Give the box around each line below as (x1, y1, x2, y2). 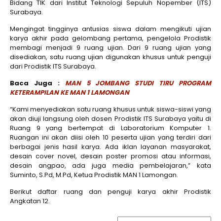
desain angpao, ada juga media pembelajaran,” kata (10, 161, 211, 170)
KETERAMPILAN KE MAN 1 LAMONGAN (10, 88, 129, 97)
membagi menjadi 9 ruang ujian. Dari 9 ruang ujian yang (10, 43, 211, 52)
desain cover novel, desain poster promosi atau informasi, (10, 151, 211, 161)
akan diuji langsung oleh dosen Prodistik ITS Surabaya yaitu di (10, 114, 211, 123)
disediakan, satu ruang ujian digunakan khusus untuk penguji (10, 52, 211, 62)
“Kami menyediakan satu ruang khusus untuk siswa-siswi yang (10, 105, 211, 114)
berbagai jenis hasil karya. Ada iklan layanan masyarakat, (10, 142, 211, 151)
